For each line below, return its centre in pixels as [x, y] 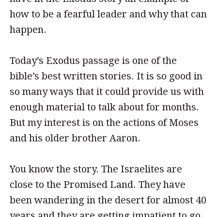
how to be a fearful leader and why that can [108, 14]
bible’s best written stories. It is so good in [106, 76]
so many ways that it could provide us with [107, 92]
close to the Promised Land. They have [98, 185]
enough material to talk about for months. [104, 107]
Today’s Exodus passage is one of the [93, 61]
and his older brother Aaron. [75, 138]
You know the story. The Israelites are [96, 169]
